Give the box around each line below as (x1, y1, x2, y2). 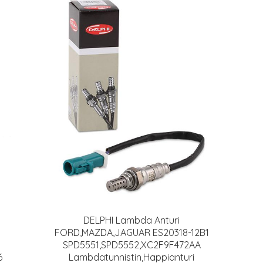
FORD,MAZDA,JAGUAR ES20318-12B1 (54, 227, 209, 238)
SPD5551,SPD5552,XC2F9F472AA (62, 239, 201, 251)
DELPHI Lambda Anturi (83, 214, 180, 226)
